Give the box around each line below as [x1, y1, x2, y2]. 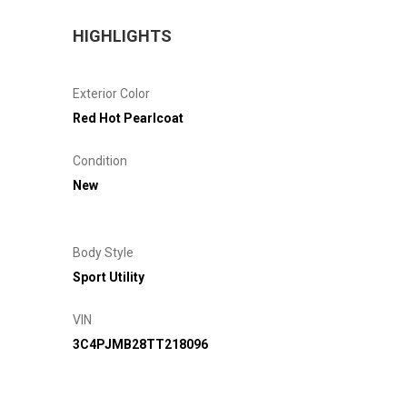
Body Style [73, 244, 134, 260]
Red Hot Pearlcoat [73, 110, 184, 125]
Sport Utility [73, 269, 144, 284]
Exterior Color [73, 85, 150, 101]
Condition [73, 153, 127, 168]
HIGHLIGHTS [73, 25, 172, 45]
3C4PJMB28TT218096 [73, 336, 208, 352]
